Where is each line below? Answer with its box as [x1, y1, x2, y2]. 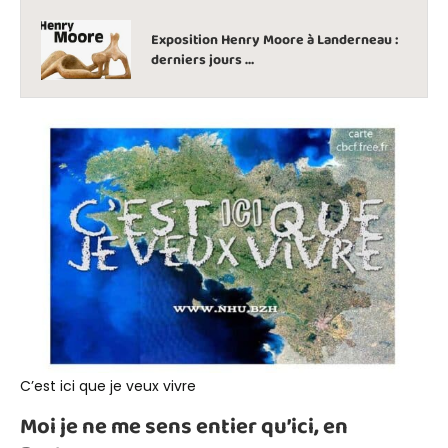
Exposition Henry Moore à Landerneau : [151, 28, 398, 51]
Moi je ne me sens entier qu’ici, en [20, 408, 348, 445]
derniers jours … [151, 48, 254, 71]
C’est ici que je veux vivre [20, 375, 196, 396]
